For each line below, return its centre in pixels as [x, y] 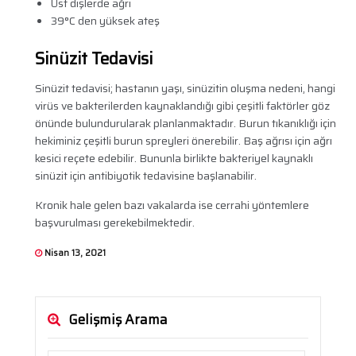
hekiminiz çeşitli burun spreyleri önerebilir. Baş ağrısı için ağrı [183, 141]
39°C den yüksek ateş [105, 21]
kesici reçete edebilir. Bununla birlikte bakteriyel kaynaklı [174, 159]
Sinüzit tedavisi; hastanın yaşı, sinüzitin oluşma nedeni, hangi [185, 89]
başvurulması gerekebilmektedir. [114, 223]
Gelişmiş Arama [118, 320]
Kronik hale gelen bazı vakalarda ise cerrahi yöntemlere [172, 205]
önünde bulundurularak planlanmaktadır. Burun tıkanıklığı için [185, 124]
